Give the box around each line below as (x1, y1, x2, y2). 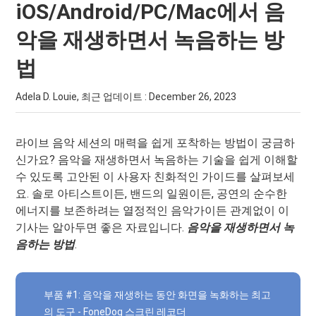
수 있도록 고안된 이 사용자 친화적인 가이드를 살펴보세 (16, 170, 296, 183)
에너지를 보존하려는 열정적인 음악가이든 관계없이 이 (16, 204, 290, 217)
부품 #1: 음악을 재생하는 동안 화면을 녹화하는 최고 (44, 289, 272, 300)
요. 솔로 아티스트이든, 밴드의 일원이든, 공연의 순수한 (16, 187, 288, 200)
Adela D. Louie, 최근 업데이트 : (16, 91, 150, 102)
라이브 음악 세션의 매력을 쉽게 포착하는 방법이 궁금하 (16, 136, 296, 150)
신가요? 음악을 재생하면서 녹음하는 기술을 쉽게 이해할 (16, 153, 298, 166)
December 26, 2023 (149, 91, 237, 102)
